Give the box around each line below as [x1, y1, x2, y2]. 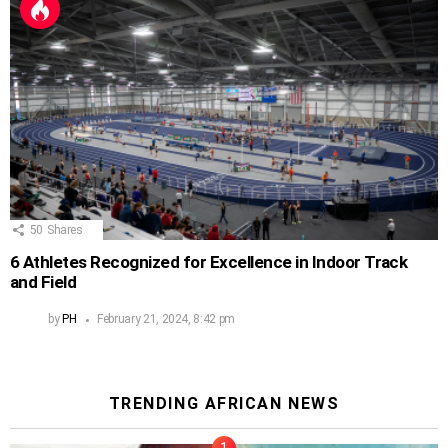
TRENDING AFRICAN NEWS [108, 394, 340, 414]
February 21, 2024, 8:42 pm [97, 312, 235, 327]
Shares [46, 223, 83, 238]
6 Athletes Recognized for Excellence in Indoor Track [10, 252, 408, 273]
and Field [10, 272, 77, 293]
